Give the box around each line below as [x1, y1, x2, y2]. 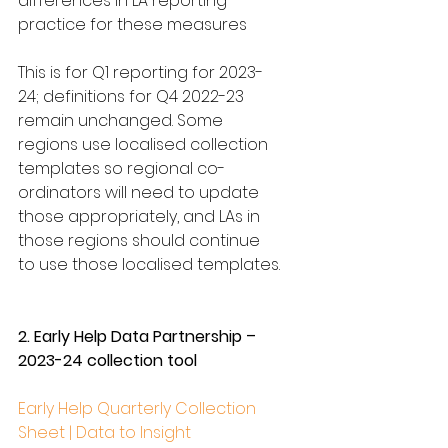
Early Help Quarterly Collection [18, 397, 260, 420]
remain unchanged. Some [18, 109, 227, 132]
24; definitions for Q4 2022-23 [18, 85, 248, 108]
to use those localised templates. [18, 253, 280, 276]
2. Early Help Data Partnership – [18, 325, 260, 348]
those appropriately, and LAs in [18, 205, 264, 228]
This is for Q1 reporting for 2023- [18, 61, 263, 84]
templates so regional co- [18, 157, 225, 180]
